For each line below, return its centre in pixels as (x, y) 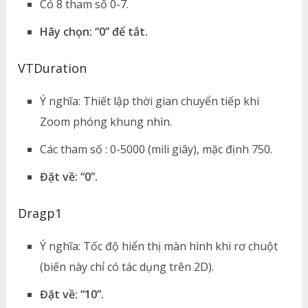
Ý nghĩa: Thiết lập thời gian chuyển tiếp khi (150, 101)
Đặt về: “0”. (69, 176)
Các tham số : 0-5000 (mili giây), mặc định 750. (156, 149)
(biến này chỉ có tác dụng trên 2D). (127, 266)
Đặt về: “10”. (72, 294)
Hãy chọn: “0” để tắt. (94, 31)
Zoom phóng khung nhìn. (106, 121)
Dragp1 (40, 213)
